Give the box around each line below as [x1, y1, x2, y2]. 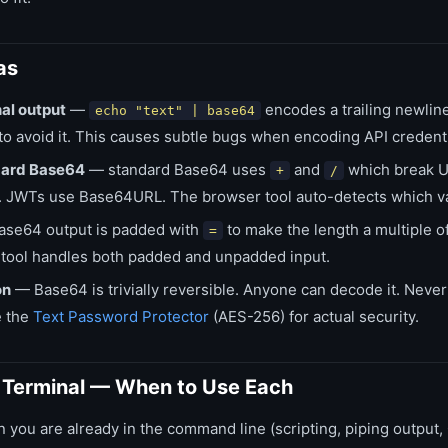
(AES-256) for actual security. [209, 307, 419, 326]
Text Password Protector [33, 307, 209, 326]
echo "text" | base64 [95, 103, 255, 118]
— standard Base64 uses [85, 160, 270, 179]
